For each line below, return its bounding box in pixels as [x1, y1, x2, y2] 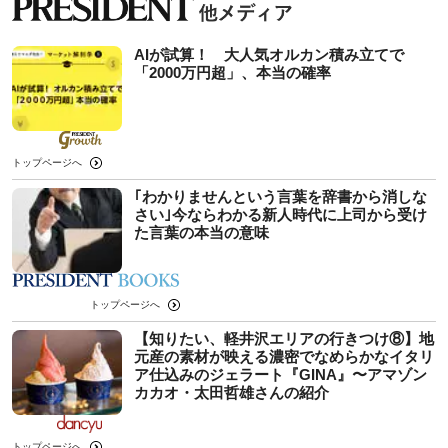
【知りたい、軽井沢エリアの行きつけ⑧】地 [134, 330, 434, 348]
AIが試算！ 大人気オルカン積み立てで [134, 46, 404, 64]
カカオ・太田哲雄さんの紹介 [134, 384, 329, 402]
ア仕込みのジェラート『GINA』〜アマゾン [134, 366, 427, 384]
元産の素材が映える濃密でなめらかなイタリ [134, 348, 434, 366]
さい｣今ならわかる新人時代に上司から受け [134, 206, 427, 224]
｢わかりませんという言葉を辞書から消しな [134, 188, 427, 206]
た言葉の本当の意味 [134, 224, 269, 242]
